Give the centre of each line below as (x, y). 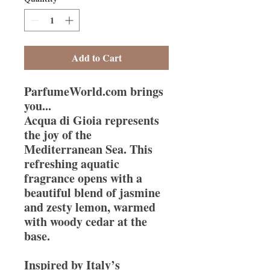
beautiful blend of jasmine (92, 193)
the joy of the (58, 135)
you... (38, 106)
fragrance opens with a (83, 178)
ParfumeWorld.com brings (94, 91)
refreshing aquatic (72, 164)
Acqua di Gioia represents (92, 120)
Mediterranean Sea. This (88, 149)
